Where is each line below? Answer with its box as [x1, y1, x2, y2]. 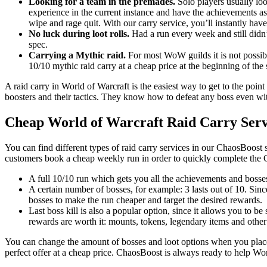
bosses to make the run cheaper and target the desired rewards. [29, 194, 262, 205]
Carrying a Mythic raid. [29, 49, 126, 60]
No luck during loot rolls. [29, 28, 129, 39]
